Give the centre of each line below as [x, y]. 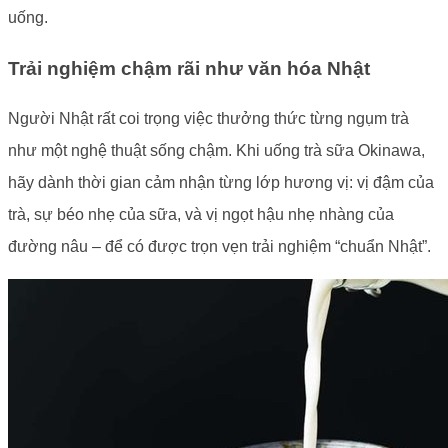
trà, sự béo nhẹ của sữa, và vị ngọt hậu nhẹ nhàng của [201, 215]
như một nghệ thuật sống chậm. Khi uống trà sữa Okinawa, [216, 151]
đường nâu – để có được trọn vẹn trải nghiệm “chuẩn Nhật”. [219, 247]
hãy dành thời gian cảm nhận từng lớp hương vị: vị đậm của [221, 183]
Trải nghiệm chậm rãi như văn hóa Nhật [189, 68]
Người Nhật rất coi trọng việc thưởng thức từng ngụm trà [208, 119]
